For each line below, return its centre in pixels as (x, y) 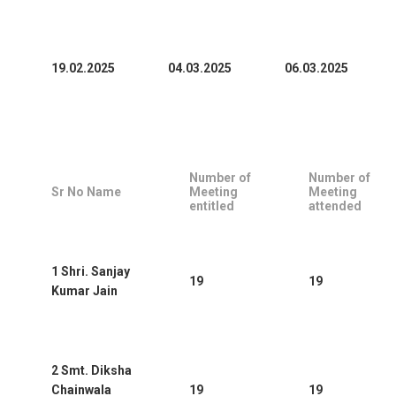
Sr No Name (86, 191)
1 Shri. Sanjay (91, 271)
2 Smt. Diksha (91, 370)
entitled (212, 206)
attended (335, 206)
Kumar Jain (84, 290)
